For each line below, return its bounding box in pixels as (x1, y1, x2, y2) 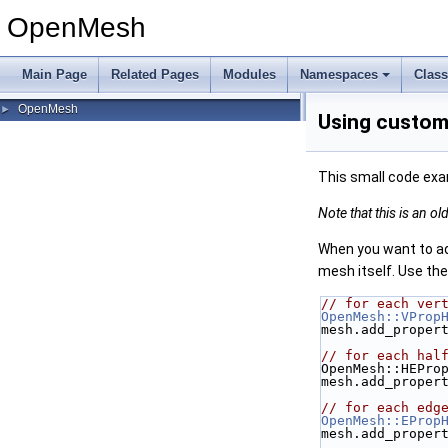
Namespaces (300, 67, 378, 82)
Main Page (22, 67, 87, 82)
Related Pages (111, 67, 199, 82)
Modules (223, 67, 276, 82)
